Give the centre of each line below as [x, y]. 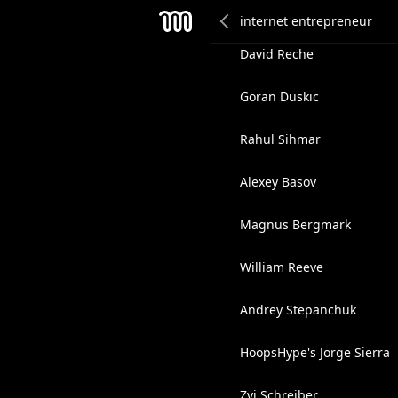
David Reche [276, 54]
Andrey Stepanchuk [298, 310]
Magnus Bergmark [295, 224]
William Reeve [281, 267]
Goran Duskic [279, 96]
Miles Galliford [283, 11]
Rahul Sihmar [280, 139]
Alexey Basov [278, 182]
